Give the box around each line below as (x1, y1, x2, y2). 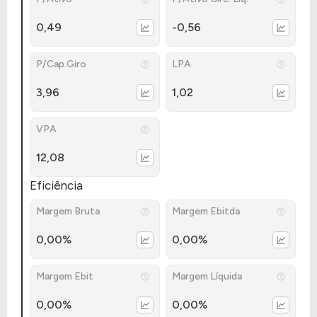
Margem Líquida (172, 270, 242, 282)
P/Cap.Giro (36, 58, 86, 70)
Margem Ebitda (172, 205, 240, 217)
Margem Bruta (36, 205, 100, 217)
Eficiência (30, 178, 83, 192)
